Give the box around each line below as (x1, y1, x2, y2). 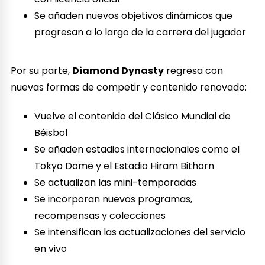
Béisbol (34, 126, 68, 140)
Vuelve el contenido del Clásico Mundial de (34, 109, 231, 124)
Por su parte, (11, 64, 73, 78)
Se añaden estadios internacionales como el (34, 143, 240, 157)
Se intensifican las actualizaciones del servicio (34, 225, 246, 240)
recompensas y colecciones (34, 209, 166, 223)
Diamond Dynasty (72, 64, 164, 78)
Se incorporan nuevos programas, (34, 192, 193, 206)
